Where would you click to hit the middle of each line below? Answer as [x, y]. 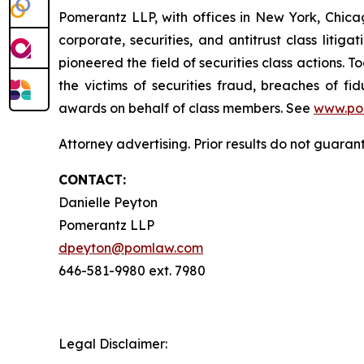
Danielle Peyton [110, 203]
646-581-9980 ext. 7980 [134, 271]
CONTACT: [92, 180]
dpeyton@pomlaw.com [131, 248]
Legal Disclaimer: [113, 344]
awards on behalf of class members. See [186, 108]
